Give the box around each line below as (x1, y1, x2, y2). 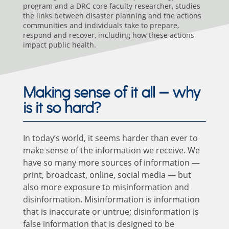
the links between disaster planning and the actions (22, 10, 201, 20)
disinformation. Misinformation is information (22, 193, 200, 205)
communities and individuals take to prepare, (22, 20, 179, 30)
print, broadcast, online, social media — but (22, 169, 191, 180)
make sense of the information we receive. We (22, 144, 200, 156)
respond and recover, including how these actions (22, 30, 194, 40)
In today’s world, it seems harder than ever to (22, 132, 198, 144)
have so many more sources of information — (22, 156, 200, 168)
